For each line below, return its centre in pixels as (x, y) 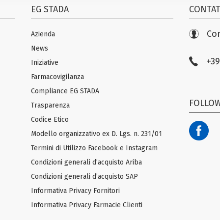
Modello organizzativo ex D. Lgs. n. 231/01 (97, 134)
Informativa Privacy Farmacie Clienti (87, 205)
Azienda (43, 34)
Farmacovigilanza (58, 77)
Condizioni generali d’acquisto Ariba (87, 162)
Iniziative (45, 62)
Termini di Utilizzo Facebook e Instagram (95, 148)
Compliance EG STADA (65, 91)
